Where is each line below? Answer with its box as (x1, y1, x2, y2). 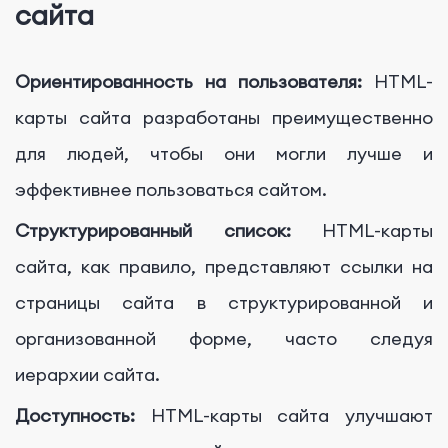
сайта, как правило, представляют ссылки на (15, 255, 433, 279)
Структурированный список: (15, 219, 291, 243)
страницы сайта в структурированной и (15, 291, 433, 315)
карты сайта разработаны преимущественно (15, 106, 433, 130)
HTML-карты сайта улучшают (150, 404, 434, 428)
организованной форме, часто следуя (15, 327, 433, 351)
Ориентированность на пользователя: (15, 70, 374, 94)
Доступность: (15, 404, 151, 428)
